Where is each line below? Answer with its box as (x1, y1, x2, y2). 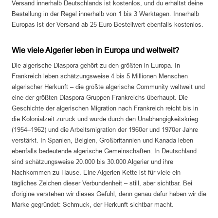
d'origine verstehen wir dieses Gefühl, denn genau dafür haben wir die (12, 190, 206, 198)
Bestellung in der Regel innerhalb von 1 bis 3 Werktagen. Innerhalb (12, 10, 199, 18)
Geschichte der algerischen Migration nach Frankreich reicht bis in (12, 105, 198, 112)
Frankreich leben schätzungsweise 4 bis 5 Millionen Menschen (12, 73, 188, 80)
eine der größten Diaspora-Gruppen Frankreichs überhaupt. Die (12, 94, 188, 102)
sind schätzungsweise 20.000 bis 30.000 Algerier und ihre (12, 158, 173, 166)
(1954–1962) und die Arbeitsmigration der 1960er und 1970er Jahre (12, 126, 198, 134)
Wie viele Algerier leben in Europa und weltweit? (12, 46, 179, 55)
